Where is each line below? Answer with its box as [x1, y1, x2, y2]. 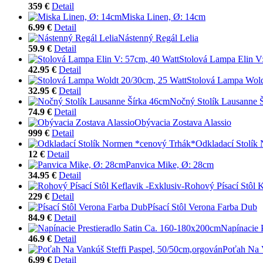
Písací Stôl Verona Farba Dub [147, 201, 257, 212]
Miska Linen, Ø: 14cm [122, 11, 205, 22]
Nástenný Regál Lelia [118, 32, 198, 43]
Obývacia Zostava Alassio [134, 117, 231, 127]
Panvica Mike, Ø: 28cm [126, 159, 214, 170]
